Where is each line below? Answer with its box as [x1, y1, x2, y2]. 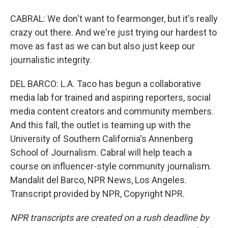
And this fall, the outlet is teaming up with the [10, 120, 191, 130]
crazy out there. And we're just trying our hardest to [10, 27, 217, 38]
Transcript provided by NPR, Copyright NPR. [10, 188, 185, 199]
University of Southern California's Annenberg [10, 133, 193, 144]
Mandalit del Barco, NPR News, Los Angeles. [10, 175, 187, 185]
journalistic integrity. [10, 54, 92, 65]
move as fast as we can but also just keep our [10, 41, 195, 51]
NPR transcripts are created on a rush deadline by [10, 212, 209, 223]
